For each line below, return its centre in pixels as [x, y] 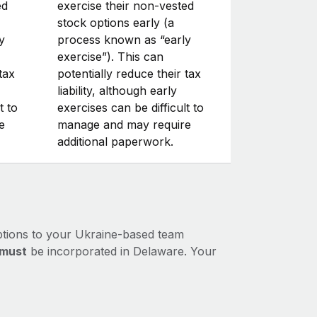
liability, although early [117, 90]
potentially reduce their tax [129, 73]
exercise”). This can [110, 56]
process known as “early [124, 39]
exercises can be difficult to [130, 107]
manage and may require [124, 124]
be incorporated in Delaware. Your [121, 252]
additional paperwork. [115, 141]
